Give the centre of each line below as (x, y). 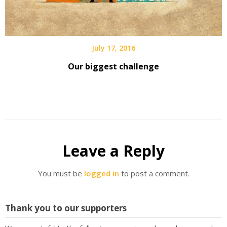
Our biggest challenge (113, 66)
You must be (61, 173)
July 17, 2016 (113, 48)
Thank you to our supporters (66, 208)
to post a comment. (154, 173)
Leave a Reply (113, 150)
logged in (101, 173)
